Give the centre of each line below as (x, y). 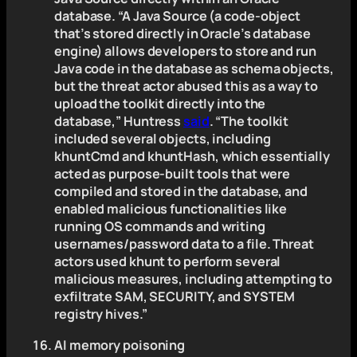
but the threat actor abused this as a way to (186, 86)
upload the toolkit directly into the (160, 104)
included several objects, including (163, 139)
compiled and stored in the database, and (181, 192)
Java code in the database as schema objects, (194, 69)
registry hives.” (101, 314)
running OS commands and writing (160, 227)
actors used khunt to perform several (168, 262)
